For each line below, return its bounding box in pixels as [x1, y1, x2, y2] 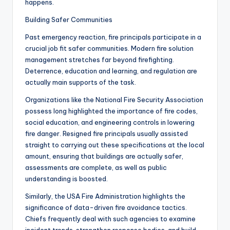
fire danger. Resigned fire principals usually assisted [25, 129, 188, 138]
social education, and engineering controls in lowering [25, 118, 195, 127]
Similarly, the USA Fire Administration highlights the [25, 192, 185, 201]
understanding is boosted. [25, 175, 108, 183]
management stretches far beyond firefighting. [25, 55, 174, 64]
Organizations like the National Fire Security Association [25, 95, 203, 104]
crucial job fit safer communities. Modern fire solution [25, 44, 194, 53]
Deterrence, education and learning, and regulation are [25, 67, 197, 75]
